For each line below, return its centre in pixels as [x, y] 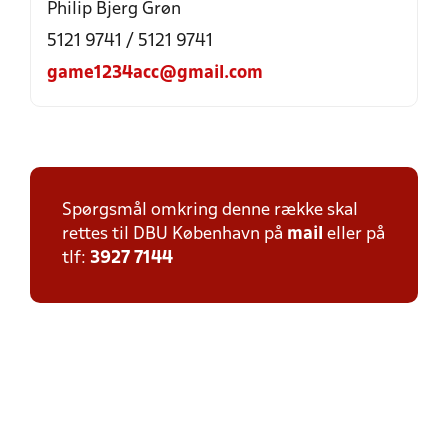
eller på [354, 234]
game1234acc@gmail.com [155, 73]
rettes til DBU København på [174, 234]
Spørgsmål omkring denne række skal [210, 210]
